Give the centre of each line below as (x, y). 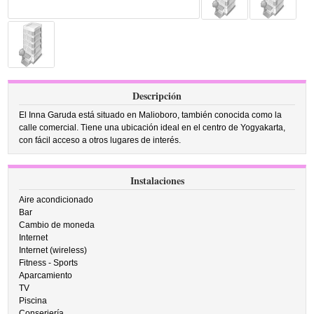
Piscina (33, 301)
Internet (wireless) (53, 250)
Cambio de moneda (57, 225)
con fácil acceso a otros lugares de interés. (100, 140)
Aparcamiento (46, 275)
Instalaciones (157, 180)
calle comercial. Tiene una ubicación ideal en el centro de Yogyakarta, (152, 128)
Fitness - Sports (49, 263)
